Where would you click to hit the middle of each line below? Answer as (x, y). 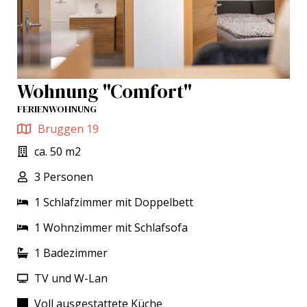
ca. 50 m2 (58, 151)
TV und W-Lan (71, 278)
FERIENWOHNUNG (57, 109)
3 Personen (64, 176)
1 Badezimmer (71, 253)
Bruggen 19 (68, 128)
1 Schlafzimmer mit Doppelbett (114, 202)
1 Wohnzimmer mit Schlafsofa (111, 227)
